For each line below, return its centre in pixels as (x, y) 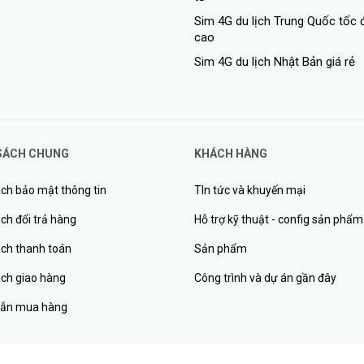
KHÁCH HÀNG (231, 153)
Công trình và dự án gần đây (265, 277)
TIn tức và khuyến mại (250, 190)
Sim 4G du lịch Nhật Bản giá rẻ (275, 61)
